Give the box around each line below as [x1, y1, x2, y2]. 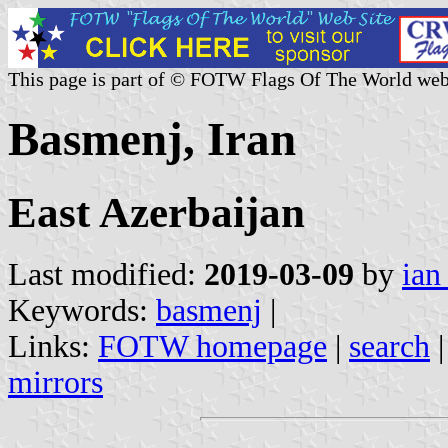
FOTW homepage [98, 328, 327, 364]
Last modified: [8, 256, 204, 292]
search [349, 328, 430, 364]
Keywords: [8, 292, 156, 328]
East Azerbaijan [8, 188, 305, 236]
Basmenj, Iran [8, 113, 296, 166]
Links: [8, 328, 98, 364]
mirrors [8, 364, 103, 400]
